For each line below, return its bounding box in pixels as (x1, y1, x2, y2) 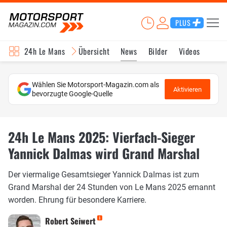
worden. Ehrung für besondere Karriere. (8, 195, 146, 205)
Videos (178, 45, 200, 57)
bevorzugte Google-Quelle (32, 90, 112, 98)
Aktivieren (173, 85, 202, 93)
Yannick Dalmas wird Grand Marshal (8, 143, 200, 163)
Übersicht (78, 45, 109, 57)
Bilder (148, 45, 168, 57)
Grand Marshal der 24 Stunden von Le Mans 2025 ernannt (8, 182, 215, 192)
